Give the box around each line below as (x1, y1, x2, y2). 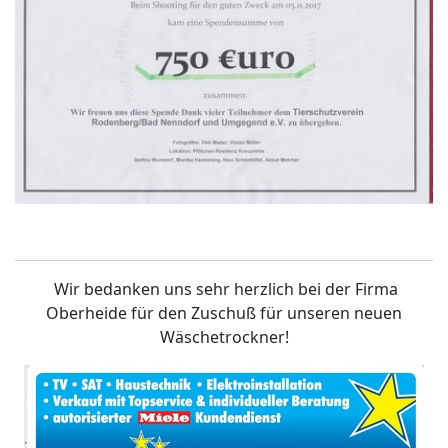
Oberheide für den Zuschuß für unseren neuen (46, 301, 402, 324)
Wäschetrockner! (159, 325, 289, 348)
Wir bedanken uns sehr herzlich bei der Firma (50, 277, 398, 300)
